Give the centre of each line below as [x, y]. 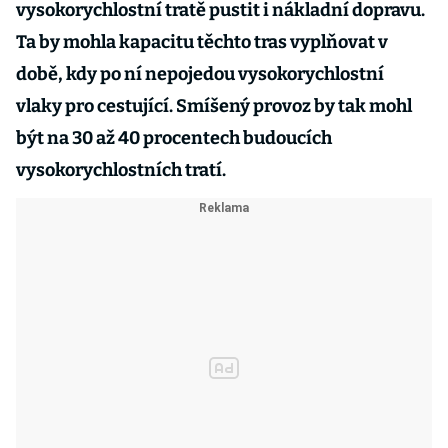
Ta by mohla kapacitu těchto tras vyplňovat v [202, 42]
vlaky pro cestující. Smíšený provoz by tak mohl [214, 106]
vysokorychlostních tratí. [121, 170]
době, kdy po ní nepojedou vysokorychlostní [200, 74]
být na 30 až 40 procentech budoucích [174, 138]
